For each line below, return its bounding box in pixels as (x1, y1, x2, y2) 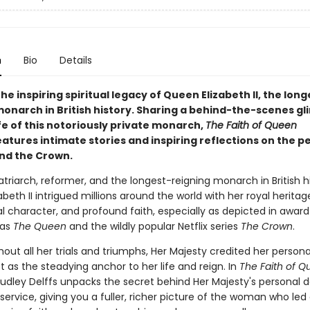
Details (59, 53, 92, 67)
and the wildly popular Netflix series (66, 219, 241, 233)
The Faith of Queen (205, 118, 297, 132)
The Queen (12, 219, 66, 233)
